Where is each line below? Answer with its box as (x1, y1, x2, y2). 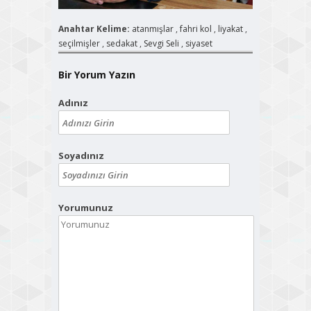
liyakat (218, 23, 243, 35)
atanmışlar (132, 23, 174, 35)
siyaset (185, 37, 212, 50)
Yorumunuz (58, 201, 113, 215)
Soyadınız (58, 149, 104, 162)
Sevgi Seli (144, 37, 179, 50)
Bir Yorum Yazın (58, 68, 135, 82)
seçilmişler (58, 37, 100, 50)
